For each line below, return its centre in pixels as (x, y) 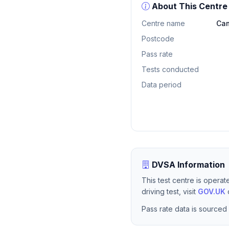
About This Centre (189, 6)
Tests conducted (170, 69)
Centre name (163, 23)
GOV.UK (212, 191)
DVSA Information (187, 165)
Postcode (158, 39)
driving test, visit (170, 191)
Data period (162, 85)
